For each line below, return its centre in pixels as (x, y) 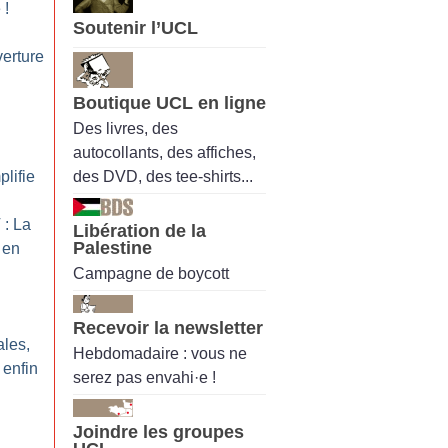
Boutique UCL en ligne (169, 102)
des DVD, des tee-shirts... (163, 176)
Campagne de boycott (151, 274)
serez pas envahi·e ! (144, 378)
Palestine (112, 247)
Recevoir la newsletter (168, 328)
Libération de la (139, 230)
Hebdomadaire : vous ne (160, 354)
